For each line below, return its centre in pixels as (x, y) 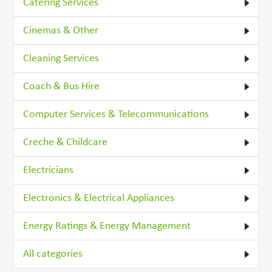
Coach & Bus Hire (62, 86)
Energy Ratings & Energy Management (107, 226)
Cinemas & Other (61, 30)
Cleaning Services (61, 58)
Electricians (49, 170)
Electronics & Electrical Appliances (99, 198)
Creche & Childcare (66, 142)
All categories (53, 254)
